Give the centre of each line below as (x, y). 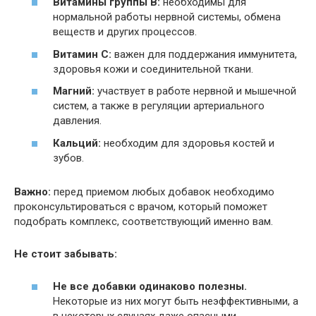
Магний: (74, 91)
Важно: (32, 192)
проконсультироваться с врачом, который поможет (141, 206)
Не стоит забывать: (66, 254)
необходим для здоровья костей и (188, 143)
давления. (77, 121)
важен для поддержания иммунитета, (204, 54)
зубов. (68, 158)
